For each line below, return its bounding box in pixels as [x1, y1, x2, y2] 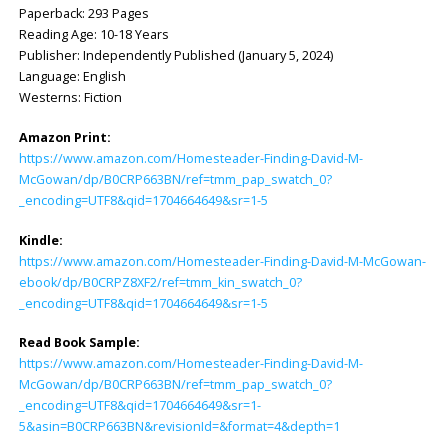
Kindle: [18, 231, 63, 249]
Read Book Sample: [18, 334, 140, 352]
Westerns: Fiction [18, 88, 122, 106]
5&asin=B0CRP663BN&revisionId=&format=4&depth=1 [18, 418, 340, 436]
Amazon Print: [18, 128, 111, 146]
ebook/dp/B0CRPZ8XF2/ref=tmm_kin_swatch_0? [18, 273, 302, 291]
